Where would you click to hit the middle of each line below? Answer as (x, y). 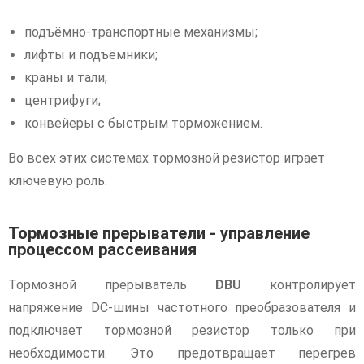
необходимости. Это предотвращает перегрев (182, 353)
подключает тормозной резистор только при (182, 330)
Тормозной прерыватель (112, 284)
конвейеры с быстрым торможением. (143, 123)
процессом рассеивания (102, 249)
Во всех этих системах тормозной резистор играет (167, 158)
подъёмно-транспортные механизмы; (141, 32)
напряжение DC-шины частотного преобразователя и (182, 307)
